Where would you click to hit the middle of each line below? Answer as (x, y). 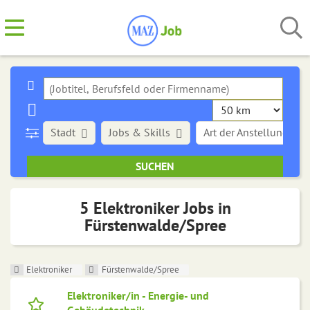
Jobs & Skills (140, 132)
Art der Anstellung (246, 132)
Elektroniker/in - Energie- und (138, 296)
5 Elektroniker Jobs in (155, 208)
